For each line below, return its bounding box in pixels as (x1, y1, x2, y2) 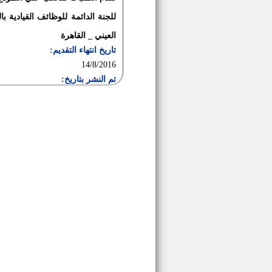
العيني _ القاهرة (61, 31, 116, 40)
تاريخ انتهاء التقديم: (50, 46, 116, 55)
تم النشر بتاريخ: (61, 75, 116, 84)
